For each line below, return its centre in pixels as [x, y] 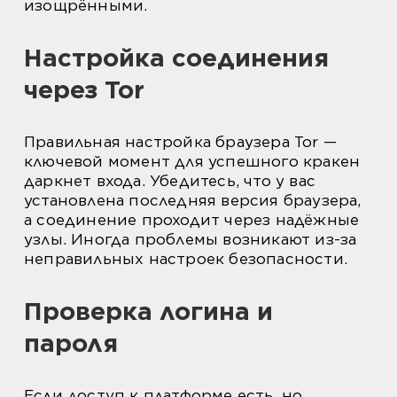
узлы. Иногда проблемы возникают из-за [191, 240]
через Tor [84, 90]
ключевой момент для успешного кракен [192, 162]
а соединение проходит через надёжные [192, 220]
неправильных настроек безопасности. [186, 259]
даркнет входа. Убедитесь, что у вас [170, 181]
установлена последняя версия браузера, [193, 201]
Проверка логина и [148, 311]
